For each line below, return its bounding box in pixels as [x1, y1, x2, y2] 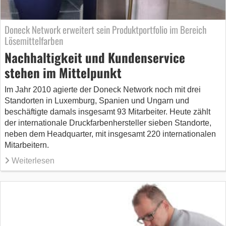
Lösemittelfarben [5, 33, 63, 47]
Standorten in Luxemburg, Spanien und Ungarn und [5, 96, 189, 105]
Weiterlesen [12, 156, 54, 165]
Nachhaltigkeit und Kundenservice [5, 47, 185, 67]
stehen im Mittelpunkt [5, 63, 122, 82]
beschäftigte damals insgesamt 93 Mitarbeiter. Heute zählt [5, 107, 210, 116]
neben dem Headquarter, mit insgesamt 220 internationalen [5, 129, 216, 138]
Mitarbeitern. [5, 140, 49, 149]
